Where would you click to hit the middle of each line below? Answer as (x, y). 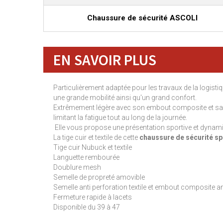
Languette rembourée (86, 157)
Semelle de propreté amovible (99, 177)
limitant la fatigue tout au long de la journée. (120, 117)
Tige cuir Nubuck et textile (93, 147)
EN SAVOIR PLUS (105, 60)
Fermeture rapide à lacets (93, 197)
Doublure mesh (77, 167)
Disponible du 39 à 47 (87, 207)
